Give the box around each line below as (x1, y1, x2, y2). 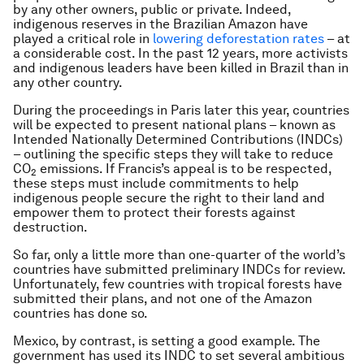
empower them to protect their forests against (13, 205, 296, 220)
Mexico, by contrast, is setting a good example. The (13, 333, 320, 349)
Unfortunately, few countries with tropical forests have (13, 276, 342, 292)
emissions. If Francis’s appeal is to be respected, (37, 161, 331, 176)
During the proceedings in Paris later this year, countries (13, 102, 349, 118)
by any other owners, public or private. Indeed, (13, 2, 291, 17)
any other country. (13, 75, 123, 90)
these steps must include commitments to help (13, 175, 299, 191)
